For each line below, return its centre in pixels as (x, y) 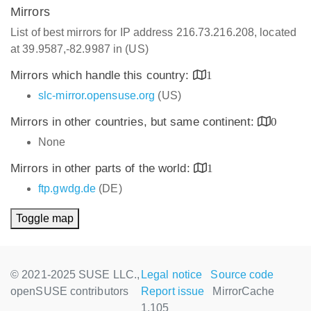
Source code (242, 275)
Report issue (173, 291)
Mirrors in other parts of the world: (102, 168)
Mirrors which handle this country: (102, 75)
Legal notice (172, 275)
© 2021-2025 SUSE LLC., (75, 275)
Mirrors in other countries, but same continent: (134, 122)
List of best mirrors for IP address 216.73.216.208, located (153, 32)
